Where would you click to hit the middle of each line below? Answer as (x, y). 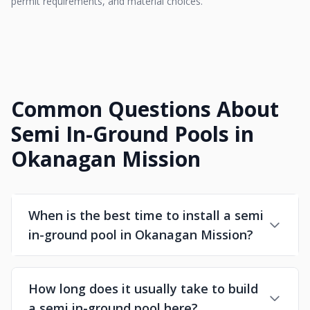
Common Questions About (145, 109)
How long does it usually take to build (143, 289)
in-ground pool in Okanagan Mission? (141, 235)
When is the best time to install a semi (146, 215)
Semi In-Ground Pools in (133, 134)
